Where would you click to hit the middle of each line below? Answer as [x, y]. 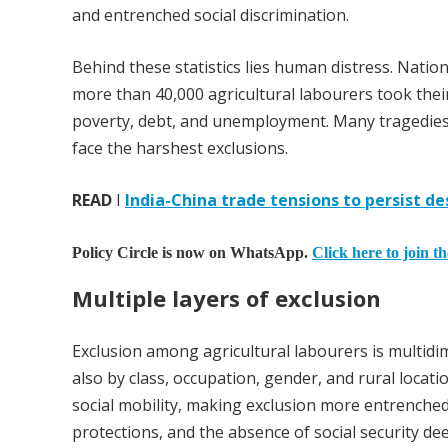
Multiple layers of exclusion [226, 297]
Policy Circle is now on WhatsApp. [192, 253]
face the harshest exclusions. [180, 148]
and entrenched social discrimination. [210, 15]
